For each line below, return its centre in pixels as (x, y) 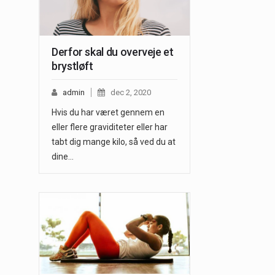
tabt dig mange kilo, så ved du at (114, 142)
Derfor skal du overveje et (113, 52)
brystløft (72, 66)
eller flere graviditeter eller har (110, 127)
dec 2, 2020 (131, 93)
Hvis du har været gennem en (108, 113)
